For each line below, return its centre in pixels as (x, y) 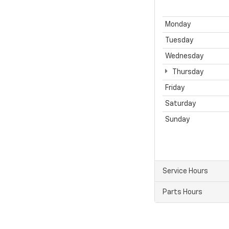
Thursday (187, 72)
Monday (178, 24)
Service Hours (185, 171)
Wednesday (184, 56)
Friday (175, 88)
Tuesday (179, 40)
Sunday (177, 119)
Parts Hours (182, 192)
